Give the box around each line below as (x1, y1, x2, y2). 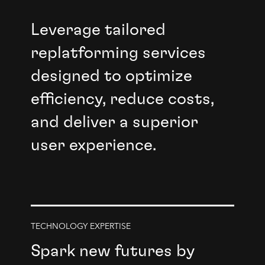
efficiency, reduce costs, (30, 91, 214, 108)
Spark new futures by (30, 243, 195, 260)
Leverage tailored (30, 22, 166, 38)
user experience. (30, 137, 156, 154)
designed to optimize (30, 68, 192, 85)
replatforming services (30, 45, 206, 62)
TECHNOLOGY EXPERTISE (30, 222, 131, 231)
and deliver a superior (30, 114, 198, 131)
